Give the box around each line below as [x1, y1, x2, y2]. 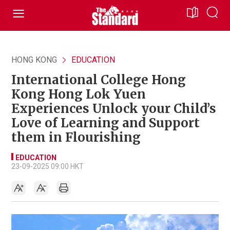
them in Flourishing [11, 129, 141, 145]
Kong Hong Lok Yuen [11, 86, 146, 102]
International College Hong [11, 72, 186, 88]
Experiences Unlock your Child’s [11, 101, 216, 117]
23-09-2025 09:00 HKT [11, 162, 84, 170]
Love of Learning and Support [11, 115, 200, 131]
